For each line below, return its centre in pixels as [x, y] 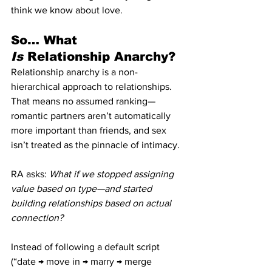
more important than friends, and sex [90, 130]
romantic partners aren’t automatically [92, 115]
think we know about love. [67, 10]
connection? [37, 217]
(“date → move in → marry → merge [83, 261]
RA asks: [30, 174]
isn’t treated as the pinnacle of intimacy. [95, 144]
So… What [46, 40]
